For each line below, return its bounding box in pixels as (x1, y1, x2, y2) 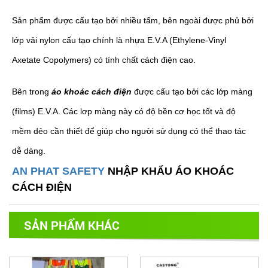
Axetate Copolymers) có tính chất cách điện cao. (12, 55, 196, 65)
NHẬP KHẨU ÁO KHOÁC (105, 165, 234, 178)
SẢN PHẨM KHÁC (24, 217, 120, 233)
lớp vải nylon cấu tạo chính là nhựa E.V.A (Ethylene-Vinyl (12, 35, 226, 45)
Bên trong (12, 87, 49, 97)
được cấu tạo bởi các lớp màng (132, 87, 252, 97)
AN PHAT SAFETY (12, 165, 105, 178)
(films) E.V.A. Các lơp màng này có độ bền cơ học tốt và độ (12, 106, 236, 117)
